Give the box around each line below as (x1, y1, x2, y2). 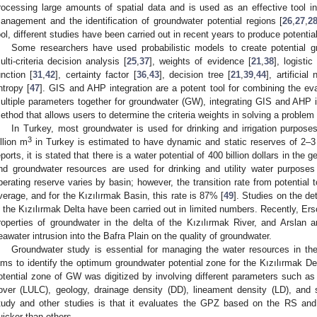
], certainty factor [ (55, 69, 137, 80)
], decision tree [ (158, 69, 231, 80)
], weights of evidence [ (149, 55, 251, 67)
